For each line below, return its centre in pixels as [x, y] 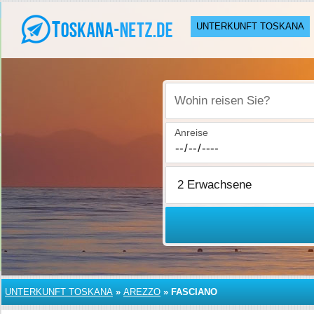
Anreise [192, 132]
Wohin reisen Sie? [215, 108]
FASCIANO [194, 292]
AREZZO [142, 292]
